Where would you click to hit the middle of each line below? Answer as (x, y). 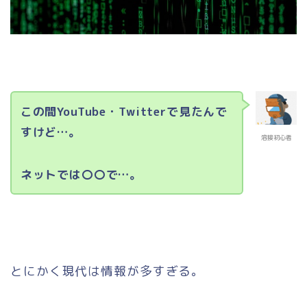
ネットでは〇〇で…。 (81, 174)
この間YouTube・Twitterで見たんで (124, 111)
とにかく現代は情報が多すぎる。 (108, 271)
